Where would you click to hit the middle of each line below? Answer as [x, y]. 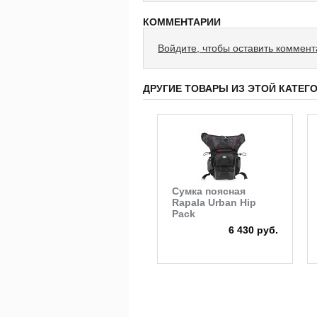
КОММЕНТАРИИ [182, 22]
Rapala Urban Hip [214, 203]
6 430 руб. [254, 230]
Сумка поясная [209, 191]
